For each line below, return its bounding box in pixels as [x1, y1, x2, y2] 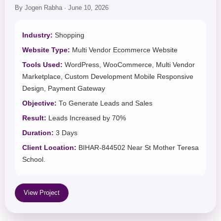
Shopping [53, 32, 84, 39]
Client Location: [22, 144, 76, 152]
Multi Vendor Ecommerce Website [70, 46, 178, 54]
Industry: [22, 32, 53, 39]
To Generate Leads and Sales [57, 100, 152, 108]
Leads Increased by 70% [46, 114, 126, 122]
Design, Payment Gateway [22, 85, 105, 93]
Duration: [22, 129, 54, 137]
